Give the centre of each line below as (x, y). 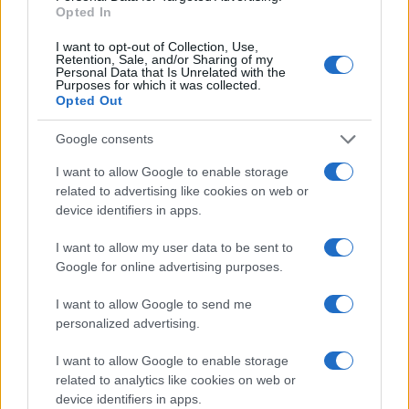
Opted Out (89, 100)
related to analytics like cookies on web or (176, 379)
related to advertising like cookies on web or (182, 190)
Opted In (84, 11)
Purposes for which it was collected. (158, 84)
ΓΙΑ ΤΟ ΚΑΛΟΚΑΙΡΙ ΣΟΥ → (204, 399)
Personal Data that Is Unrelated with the (171, 72)
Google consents (105, 139)
